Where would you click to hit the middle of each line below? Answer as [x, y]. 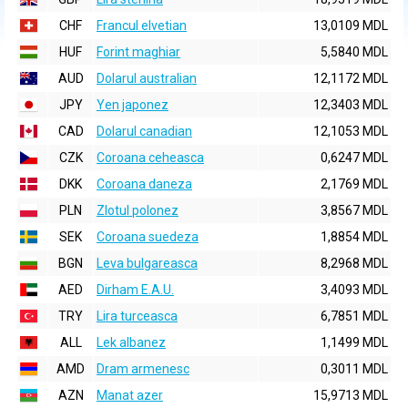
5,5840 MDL [354, 52]
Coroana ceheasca [150, 158]
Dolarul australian [147, 78]
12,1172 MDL [351, 78]
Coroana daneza [144, 184]
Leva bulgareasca [147, 263]
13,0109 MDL [351, 25]
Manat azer [130, 395]
